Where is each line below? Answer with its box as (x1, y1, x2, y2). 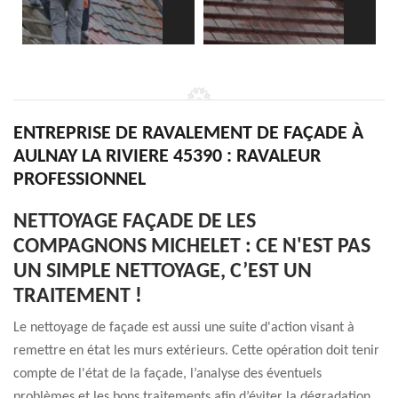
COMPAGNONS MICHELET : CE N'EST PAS (13, 236, 370, 258)
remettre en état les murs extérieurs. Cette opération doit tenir (13, 344, 379, 358)
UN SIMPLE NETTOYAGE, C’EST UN (13, 261, 312, 283)
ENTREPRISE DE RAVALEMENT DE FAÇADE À (13, 123, 363, 144)
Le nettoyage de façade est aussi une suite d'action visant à (13, 321, 354, 335)
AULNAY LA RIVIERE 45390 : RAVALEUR (13, 147, 321, 167)
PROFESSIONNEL (13, 170, 146, 190)
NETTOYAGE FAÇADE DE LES (13, 211, 256, 233)
